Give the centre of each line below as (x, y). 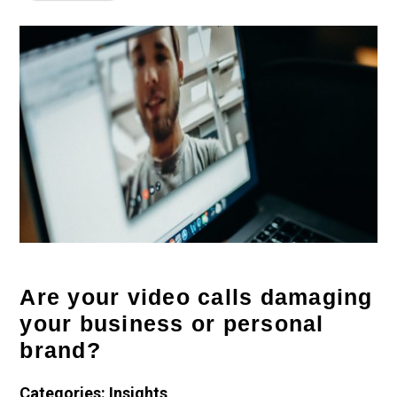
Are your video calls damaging (196, 296)
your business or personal (172, 323)
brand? (60, 350)
